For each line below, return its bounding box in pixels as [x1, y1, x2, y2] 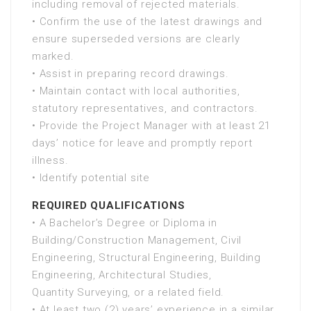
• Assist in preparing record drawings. [32, 67, 229, 80]
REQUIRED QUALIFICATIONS [32, 199, 185, 212]
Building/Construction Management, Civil [32, 234, 242, 246]
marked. [32, 50, 74, 62]
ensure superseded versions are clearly [32, 33, 240, 45]
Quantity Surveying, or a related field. [32, 286, 225, 299]
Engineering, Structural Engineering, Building [32, 251, 261, 264]
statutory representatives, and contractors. [32, 102, 258, 115]
